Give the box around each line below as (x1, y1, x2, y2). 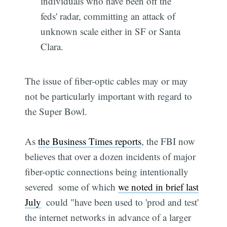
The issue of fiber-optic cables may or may (25, 74, 188, 88)
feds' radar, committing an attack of (40, 10, 175, 23)
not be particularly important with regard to (25, 90, 193, 103)
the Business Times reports (38, 134, 142, 147)
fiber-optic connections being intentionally (25, 165, 189, 178)
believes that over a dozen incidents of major (25, 149, 196, 163)
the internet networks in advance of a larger (25, 210, 192, 223)
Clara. (40, 40, 63, 53)
